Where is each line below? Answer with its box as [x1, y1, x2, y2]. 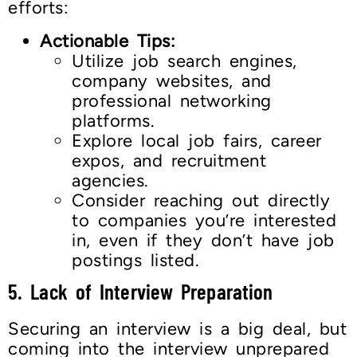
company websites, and [72, 70, 272, 92]
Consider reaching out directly [72, 190, 330, 212]
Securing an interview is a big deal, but [8, 318, 347, 340]
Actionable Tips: [40, 30, 175, 53]
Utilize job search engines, [72, 50, 297, 73]
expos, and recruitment [72, 150, 266, 172]
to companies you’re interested [72, 210, 336, 232]
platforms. [72, 110, 155, 132]
